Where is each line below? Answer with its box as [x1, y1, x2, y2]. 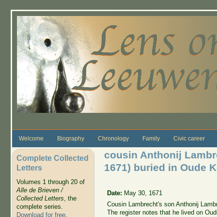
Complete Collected [16, 153, 89, 162]
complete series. [16, 203, 63, 211]
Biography [57, 135, 84, 142]
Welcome [18, 135, 44, 142]
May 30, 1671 [124, 189, 163, 197]
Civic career [173, 135, 205, 142]
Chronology [97, 135, 129, 142]
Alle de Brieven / [16, 186, 63, 194]
